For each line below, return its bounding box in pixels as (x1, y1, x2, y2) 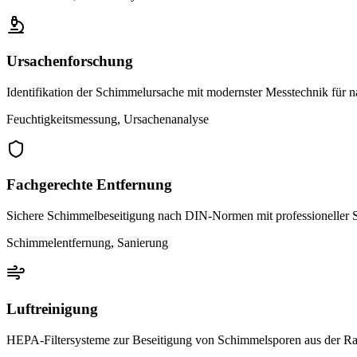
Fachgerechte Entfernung (6, 176, 172, 194)
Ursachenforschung (6, 52, 133, 69)
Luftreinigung (6, 300, 98, 317)
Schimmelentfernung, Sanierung (6, 236, 168, 250)
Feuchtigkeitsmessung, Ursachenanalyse (6, 112, 209, 126)
